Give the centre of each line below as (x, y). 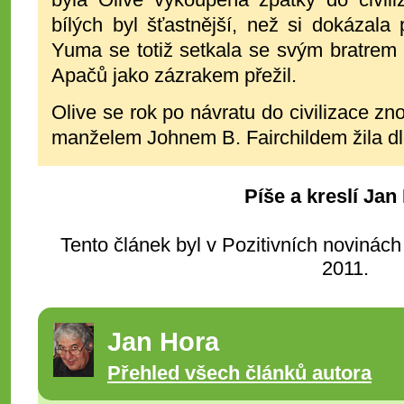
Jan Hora (163, 341)
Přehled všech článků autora (239, 372)
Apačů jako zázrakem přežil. (174, 75)
